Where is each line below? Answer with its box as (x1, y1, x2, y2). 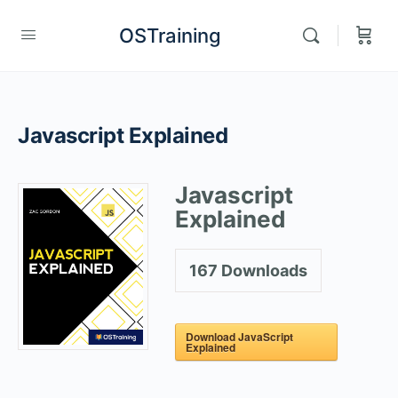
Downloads (217, 261, 307, 280)
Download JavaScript (185, 329, 293, 345)
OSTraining (118, 23, 221, 47)
